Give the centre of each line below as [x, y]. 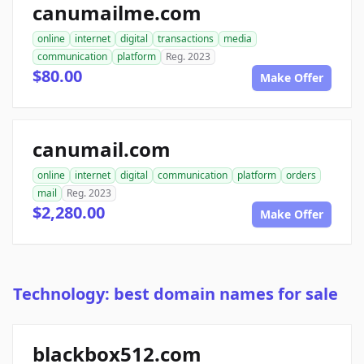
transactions [186, 39]
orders [301, 175]
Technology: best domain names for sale [175, 294]
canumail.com [102, 149]
